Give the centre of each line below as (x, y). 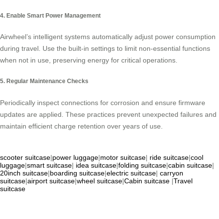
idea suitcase (96, 165)
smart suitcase (49, 165)
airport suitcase (51, 181)
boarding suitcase (77, 173)
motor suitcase (123, 157)
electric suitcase (131, 173)
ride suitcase (169, 157)
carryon (172, 173)
